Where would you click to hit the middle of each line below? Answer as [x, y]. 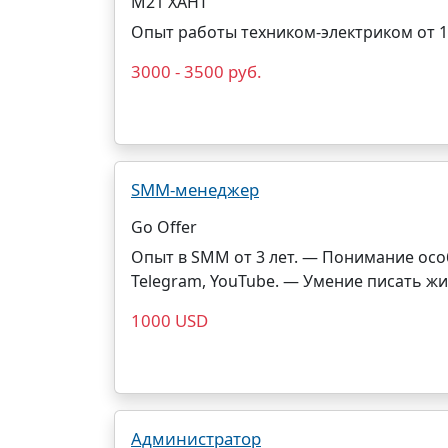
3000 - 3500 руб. [196, 71]
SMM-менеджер [195, 189]
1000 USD [169, 320]
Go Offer [164, 227]
